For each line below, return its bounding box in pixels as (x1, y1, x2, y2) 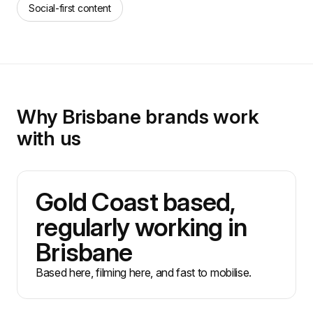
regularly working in (36, 212, 247, 243)
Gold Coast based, (36, 187, 235, 218)
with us (17, 126, 82, 151)
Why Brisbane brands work (17, 105, 259, 129)
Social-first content (29, 2, 111, 15)
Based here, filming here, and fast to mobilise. (36, 265, 252, 280)
